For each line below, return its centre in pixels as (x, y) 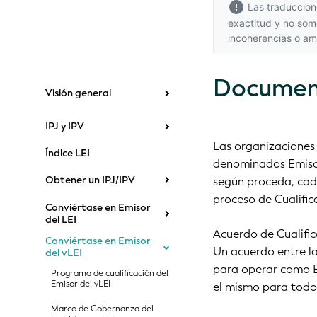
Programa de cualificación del (110, 273)
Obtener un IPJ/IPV (90, 180)
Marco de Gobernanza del (102, 308)
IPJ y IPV (65, 127)
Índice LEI (68, 154)
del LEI (61, 219)
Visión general (78, 93)
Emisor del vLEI (81, 283)
